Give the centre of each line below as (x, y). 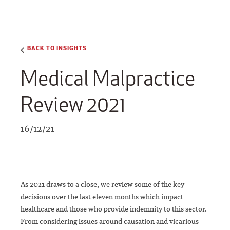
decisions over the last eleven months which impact (102, 197)
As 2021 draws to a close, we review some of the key (102, 184)
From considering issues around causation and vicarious (110, 221)
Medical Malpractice (108, 79)
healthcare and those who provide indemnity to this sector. (114, 209)
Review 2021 (73, 105)
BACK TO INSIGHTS (57, 47)
